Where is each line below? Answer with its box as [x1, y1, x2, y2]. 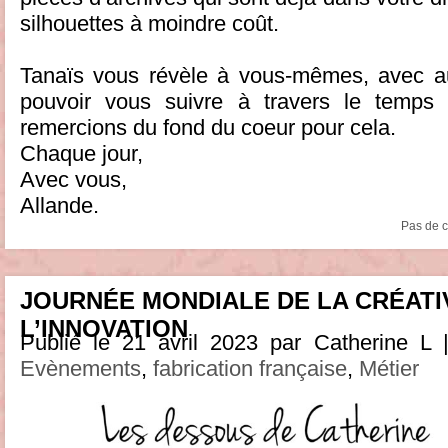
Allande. [20, 192, 99, 218]
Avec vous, [20, 166, 127, 192]
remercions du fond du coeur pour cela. [20, 114, 396, 140]
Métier [359, 355, 419, 381]
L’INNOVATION [20, 314, 188, 342]
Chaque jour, [20, 140, 143, 166]
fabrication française [153, 355, 347, 381]
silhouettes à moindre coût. [20, 10, 279, 36]
